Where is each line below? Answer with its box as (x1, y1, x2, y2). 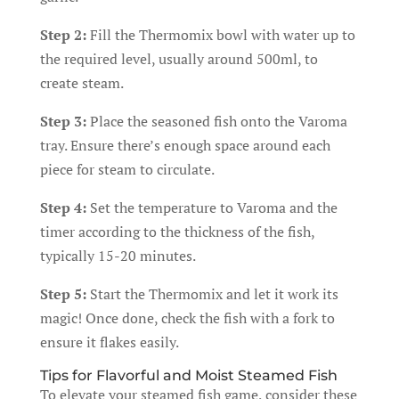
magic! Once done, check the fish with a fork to (39, 308, 335, 328)
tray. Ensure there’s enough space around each (39, 135, 330, 155)
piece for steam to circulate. (39, 159, 215, 179)
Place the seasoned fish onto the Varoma (85, 111, 347, 131)
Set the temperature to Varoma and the (85, 198, 338, 217)
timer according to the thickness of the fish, (39, 222, 314, 241)
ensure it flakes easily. (39, 332, 179, 352)
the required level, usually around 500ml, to (39, 49, 318, 69)
